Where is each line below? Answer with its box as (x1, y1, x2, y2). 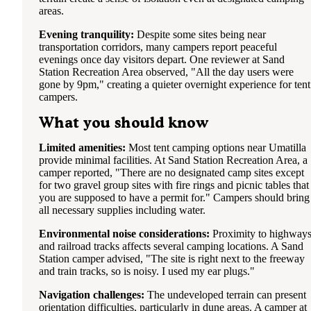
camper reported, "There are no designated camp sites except (39, 166, 304, 178)
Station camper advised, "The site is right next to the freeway (39, 252, 305, 264)
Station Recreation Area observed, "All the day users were (39, 66, 294, 78)
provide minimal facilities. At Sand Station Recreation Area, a (39, 153, 308, 166)
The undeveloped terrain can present (144, 288, 306, 301)
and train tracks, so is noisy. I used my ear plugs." (39, 264, 255, 277)
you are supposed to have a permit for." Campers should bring (39, 191, 310, 203)
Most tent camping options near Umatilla (126, 141, 306, 153)
